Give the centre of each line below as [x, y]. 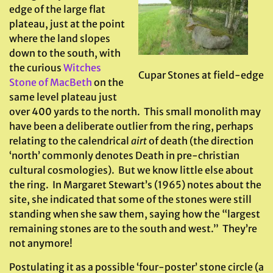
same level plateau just [63, 97]
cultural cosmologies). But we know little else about [131, 170]
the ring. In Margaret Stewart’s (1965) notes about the [135, 184]
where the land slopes [60, 38]
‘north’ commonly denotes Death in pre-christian [124, 155]
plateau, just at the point [67, 23]
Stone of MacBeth [51, 82]
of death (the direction [200, 140]
